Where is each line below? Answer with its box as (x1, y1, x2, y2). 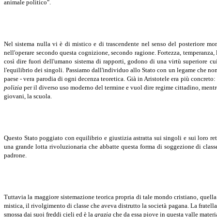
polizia (4, 84, 22, 92)
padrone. (4, 152, 27, 159)
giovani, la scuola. (4, 93, 52, 100)
